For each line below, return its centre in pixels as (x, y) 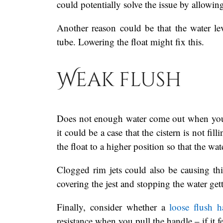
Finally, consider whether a (113, 207)
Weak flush (119, 80)
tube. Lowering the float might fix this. (130, 41)
